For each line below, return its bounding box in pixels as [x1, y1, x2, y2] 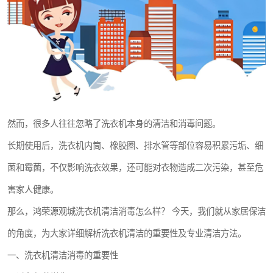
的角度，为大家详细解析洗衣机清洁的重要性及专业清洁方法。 [7, 228, 246, 238]
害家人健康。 [7, 184, 58, 194]
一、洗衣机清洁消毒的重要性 [7, 250, 118, 260]
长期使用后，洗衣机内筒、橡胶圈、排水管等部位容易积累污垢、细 [7, 140, 263, 151]
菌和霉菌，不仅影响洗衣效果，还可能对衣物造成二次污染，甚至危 [7, 162, 263, 172]
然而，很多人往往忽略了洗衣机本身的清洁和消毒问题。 [7, 118, 221, 129]
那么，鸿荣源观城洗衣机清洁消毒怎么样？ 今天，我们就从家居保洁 [7, 206, 266, 216]
